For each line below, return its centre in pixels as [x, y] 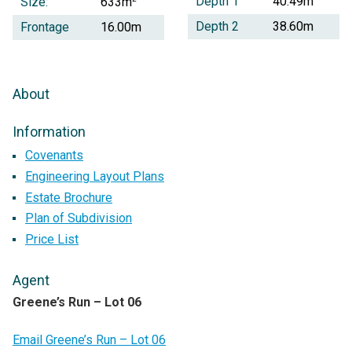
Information [49, 132]
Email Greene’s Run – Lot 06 [89, 339]
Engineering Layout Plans [95, 176]
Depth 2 [217, 27]
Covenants [54, 156]
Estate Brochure [69, 197]
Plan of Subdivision [79, 218]
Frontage [45, 27]
